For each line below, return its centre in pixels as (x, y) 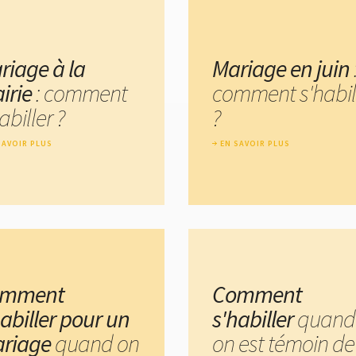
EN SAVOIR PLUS (255, 144)
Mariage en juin (281, 69)
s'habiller (255, 318)
